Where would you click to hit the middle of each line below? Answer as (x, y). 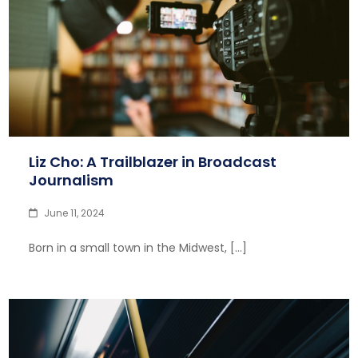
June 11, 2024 (75, 213)
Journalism (72, 180)
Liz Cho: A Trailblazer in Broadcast (153, 162)
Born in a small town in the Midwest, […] (138, 248)
